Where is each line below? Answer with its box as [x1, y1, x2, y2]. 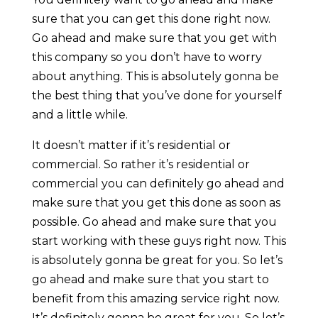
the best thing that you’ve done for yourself [31, 89, 282, 103]
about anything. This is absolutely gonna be [31, 70, 279, 84]
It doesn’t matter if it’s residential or [31, 138, 231, 153]
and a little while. [31, 108, 128, 122]
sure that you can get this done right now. [31, 12, 270, 26]
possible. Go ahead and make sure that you [31, 215, 277, 229]
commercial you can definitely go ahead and [31, 177, 285, 191]
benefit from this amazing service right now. [31, 292, 280, 306]
